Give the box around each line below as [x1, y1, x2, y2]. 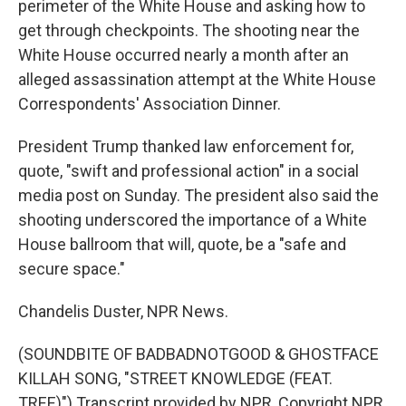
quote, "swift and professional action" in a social [18, 161, 359, 180]
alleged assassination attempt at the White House [18, 70, 376, 89]
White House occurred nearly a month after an [18, 45, 349, 64]
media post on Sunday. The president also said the [18, 186, 379, 205]
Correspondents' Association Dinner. [18, 94, 281, 113]
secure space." [18, 259, 125, 278]
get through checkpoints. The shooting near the [18, 21, 360, 40]
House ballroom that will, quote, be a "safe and [18, 235, 346, 254]
